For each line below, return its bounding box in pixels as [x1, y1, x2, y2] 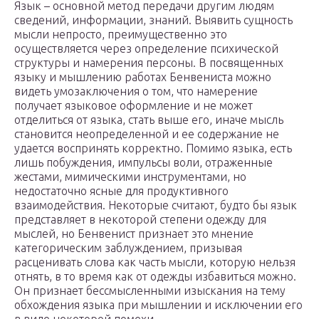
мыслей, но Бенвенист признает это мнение [14, 227, 253, 241]
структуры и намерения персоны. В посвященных [14, 56, 283, 70]
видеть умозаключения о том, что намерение [14, 85, 258, 98]
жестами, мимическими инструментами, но [14, 170, 246, 184]
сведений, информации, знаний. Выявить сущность [14, 14, 293, 27]
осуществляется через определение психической [14, 42, 278, 56]
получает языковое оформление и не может [14, 99, 253, 113]
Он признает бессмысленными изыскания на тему [14, 284, 286, 298]
